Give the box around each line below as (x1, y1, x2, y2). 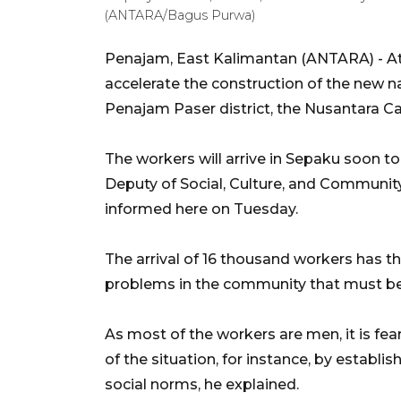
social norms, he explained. (105, 375, 299, 393)
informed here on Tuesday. (105, 200, 298, 218)
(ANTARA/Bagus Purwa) (105, 6, 256, 23)
